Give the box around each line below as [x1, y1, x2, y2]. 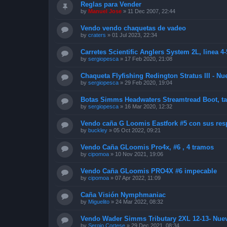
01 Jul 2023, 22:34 [112, 31, 157, 38]
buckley [88, 127, 107, 133]
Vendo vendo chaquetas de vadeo [81, 24, 186, 32]
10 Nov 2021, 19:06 [115, 150, 163, 157]
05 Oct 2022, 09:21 [113, 127, 161, 133]
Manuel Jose [88, 8, 122, 14]
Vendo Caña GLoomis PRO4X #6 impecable [81, 167, 217, 175]
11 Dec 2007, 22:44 [128, 8, 175, 14]
